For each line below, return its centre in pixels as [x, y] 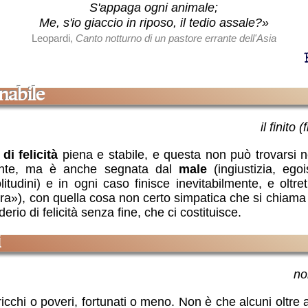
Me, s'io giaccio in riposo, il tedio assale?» [154, 22]
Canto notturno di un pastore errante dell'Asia [176, 38]
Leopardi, [53, 38]
